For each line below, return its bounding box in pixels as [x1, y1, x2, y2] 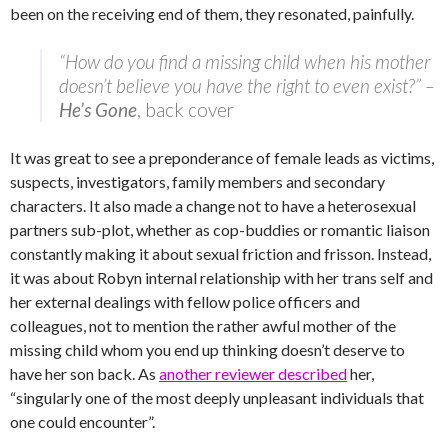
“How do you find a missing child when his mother [59, 50, 430, 73]
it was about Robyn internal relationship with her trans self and [10, 268, 433, 287]
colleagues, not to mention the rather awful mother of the [10, 316, 396, 335]
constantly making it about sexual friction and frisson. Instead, [10, 244, 431, 263]
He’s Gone [59, 98, 137, 121]
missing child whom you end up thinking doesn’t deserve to [10, 340, 405, 359]
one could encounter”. [10, 412, 155, 431]
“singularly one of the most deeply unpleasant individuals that [10, 388, 424, 407]
